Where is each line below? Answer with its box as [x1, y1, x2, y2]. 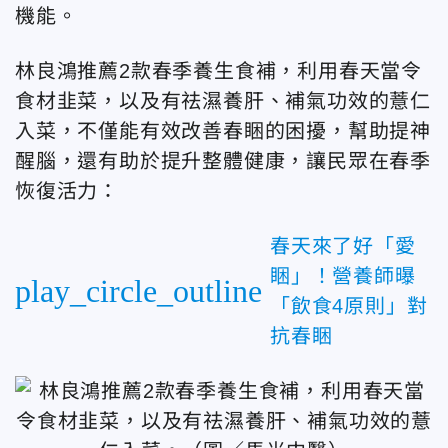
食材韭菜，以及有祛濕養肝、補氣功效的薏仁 [15, 90, 431, 113]
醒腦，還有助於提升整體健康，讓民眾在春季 [15, 150, 431, 173]
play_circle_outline [15, 273, 262, 310]
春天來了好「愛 [270, 235, 416, 258]
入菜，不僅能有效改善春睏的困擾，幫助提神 [15, 120, 431, 143]
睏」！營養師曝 [270, 265, 416, 288]
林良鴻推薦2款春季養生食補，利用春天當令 [15, 60, 422, 83]
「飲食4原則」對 [270, 295, 428, 318]
